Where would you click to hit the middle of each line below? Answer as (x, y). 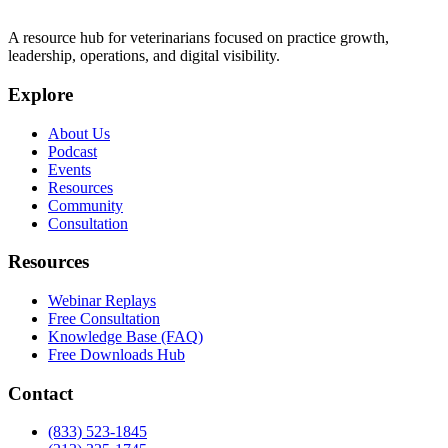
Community (85, 205)
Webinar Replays (102, 300)
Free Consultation (104, 318)
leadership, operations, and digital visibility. (144, 56)
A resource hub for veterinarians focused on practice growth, (198, 38)
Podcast (72, 151)
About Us (79, 133)
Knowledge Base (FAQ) (125, 336)
